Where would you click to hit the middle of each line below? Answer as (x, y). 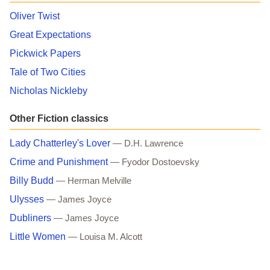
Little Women (38, 236)
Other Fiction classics (59, 118)
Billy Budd (32, 180)
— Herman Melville (94, 181)
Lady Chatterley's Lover (60, 143)
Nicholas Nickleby (49, 90)
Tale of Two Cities (48, 72)
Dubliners (30, 218)
